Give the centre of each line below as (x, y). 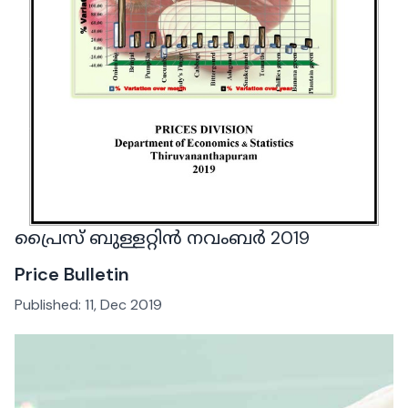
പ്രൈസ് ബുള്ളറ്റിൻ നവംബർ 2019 (162, 238)
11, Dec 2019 (123, 305)
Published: (50, 305)
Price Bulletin (72, 275)
